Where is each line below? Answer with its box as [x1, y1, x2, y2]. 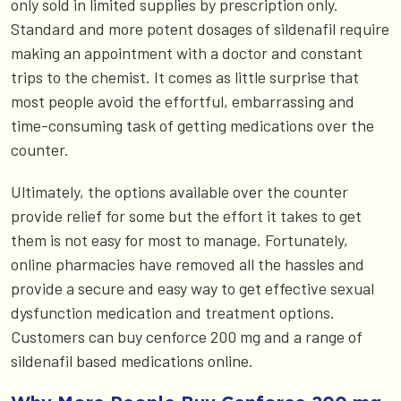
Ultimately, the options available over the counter [11, 181, 348, 201]
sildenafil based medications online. [11, 350, 253, 371]
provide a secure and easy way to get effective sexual [11, 277, 374, 298]
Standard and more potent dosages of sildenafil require [11, 18, 389, 38]
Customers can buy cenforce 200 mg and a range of [11, 326, 363, 346]
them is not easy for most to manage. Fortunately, [11, 229, 348, 250]
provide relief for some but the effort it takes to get [11, 205, 362, 226]
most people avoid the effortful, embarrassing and [11, 90, 354, 111]
